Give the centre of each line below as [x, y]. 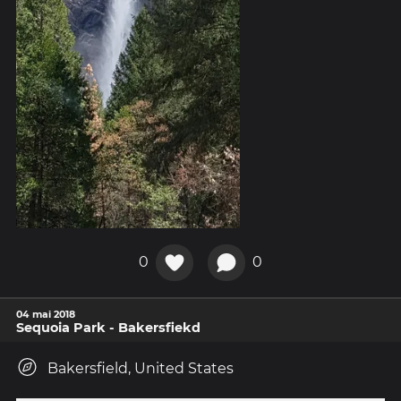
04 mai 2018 [46, 315]
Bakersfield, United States [141, 369]
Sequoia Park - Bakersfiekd [108, 328]
